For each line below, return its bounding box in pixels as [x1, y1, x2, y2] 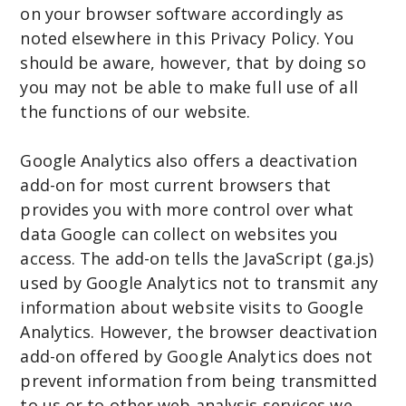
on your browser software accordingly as [20, 2, 344, 24]
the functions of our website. [20, 100, 256, 122]
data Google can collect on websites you [20, 222, 339, 245]
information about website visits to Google [20, 295, 363, 318]
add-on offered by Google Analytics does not [20, 344, 372, 367]
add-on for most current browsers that [20, 173, 332, 196]
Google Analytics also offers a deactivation [20, 149, 357, 171]
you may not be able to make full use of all [20, 75, 358, 98]
